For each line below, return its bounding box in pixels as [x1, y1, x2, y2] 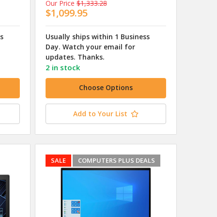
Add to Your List [73, 109, 127, 119]
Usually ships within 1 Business [45, 32, 150, 42]
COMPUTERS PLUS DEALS [77, 156, 155, 165]
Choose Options [78, 83, 133, 93]
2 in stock [45, 62, 80, 73]
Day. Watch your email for [45, 42, 135, 52]
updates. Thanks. [45, 52, 105, 62]
